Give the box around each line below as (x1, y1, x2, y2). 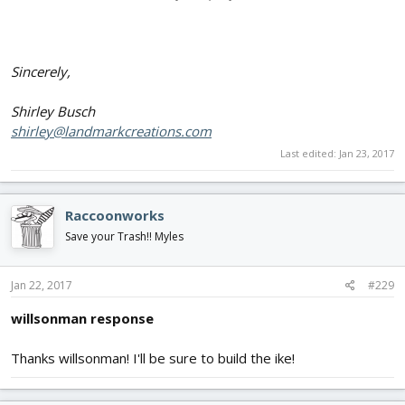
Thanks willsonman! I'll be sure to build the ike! (11, 349, 295, 368)
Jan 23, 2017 (339, 146, 394, 160)
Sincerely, (11, 62, 71, 81)
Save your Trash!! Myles (65, 228, 184, 244)
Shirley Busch (11, 102, 95, 121)
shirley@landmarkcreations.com (11, 122, 212, 141)
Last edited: (280, 146, 339, 160)
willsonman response (11, 309, 154, 328)
